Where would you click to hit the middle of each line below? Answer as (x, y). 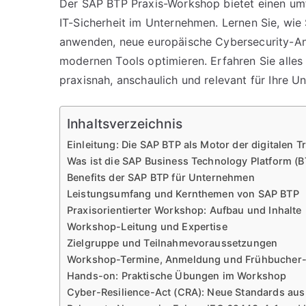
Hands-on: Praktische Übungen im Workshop (177, 276)
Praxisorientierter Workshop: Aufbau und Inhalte (184, 210)
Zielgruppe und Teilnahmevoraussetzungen (172, 243)
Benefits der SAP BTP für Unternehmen (161, 177)
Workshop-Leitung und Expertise (147, 226)
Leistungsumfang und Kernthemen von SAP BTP (183, 194)
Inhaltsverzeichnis (125, 124)
